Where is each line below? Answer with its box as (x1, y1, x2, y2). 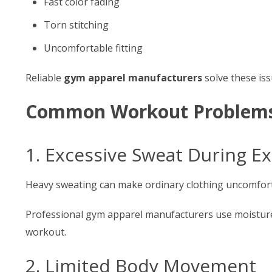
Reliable (25, 71, 64, 84)
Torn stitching (44, 18, 109, 32)
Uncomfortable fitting (44, 41, 143, 55)
